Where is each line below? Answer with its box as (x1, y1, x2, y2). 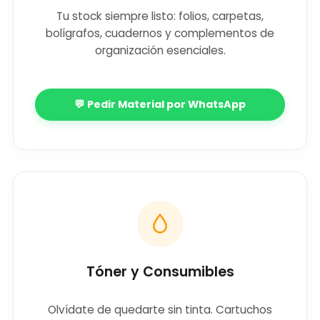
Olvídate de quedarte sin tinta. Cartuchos (48, 302, 272, 318)
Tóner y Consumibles (86, 261, 234, 281)
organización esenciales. (94, 43, 226, 59)
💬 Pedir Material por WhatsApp (74, 96, 246, 111)
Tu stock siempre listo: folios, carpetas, (56, 9, 264, 24)
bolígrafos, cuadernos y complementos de (46, 26, 274, 41)
